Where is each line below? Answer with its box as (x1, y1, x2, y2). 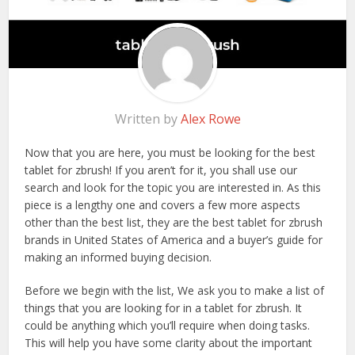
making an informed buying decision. (25, 250, 212, 265)
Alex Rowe (180, 110, 241, 128)
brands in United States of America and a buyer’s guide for (25, 232, 323, 248)
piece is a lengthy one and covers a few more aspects (25, 197, 301, 213)
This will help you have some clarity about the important (25, 335, 313, 351)
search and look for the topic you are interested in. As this (25, 180, 322, 196)
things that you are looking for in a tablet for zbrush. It (25, 300, 303, 316)
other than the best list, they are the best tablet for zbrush (25, 215, 323, 231)
